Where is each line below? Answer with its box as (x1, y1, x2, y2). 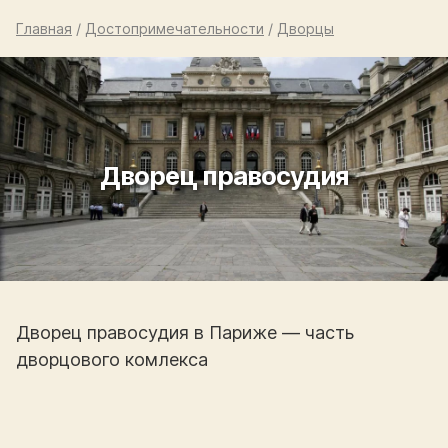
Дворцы (277, 20, 334, 37)
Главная (16, 20, 72, 37)
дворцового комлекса (16, 349, 208, 370)
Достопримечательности (85, 20, 264, 37)
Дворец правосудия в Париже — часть (16, 322, 354, 343)
